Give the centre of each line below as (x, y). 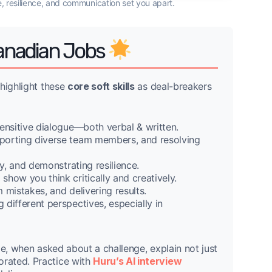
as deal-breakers (173, 87)
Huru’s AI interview (138, 261)
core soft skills (101, 87)
